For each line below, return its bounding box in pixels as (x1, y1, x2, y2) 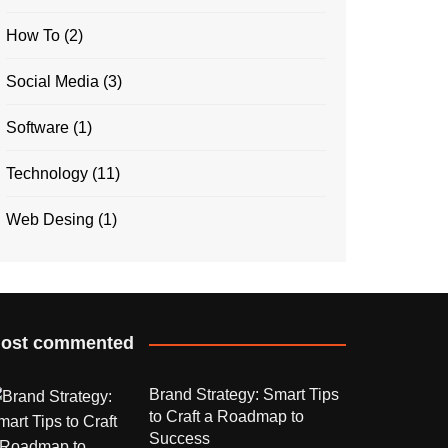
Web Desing (6, 211, 94, 228)
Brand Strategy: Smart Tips (148, 386, 339, 403)
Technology (6, 165, 88, 182)
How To (6, 27, 60, 44)
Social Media (6, 73, 99, 90)
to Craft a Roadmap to (148, 408, 304, 425)
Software (6, 119, 69, 136)
